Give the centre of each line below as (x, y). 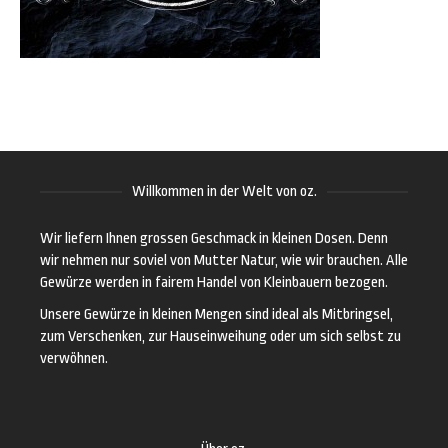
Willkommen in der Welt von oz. (224, 192)
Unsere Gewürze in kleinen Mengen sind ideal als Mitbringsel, (216, 315)
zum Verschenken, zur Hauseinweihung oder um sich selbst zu (220, 337)
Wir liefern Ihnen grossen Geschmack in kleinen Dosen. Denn (214, 239)
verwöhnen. (74, 359)
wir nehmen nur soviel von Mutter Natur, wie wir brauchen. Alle (224, 261)
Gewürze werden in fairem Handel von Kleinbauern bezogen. (214, 283)
